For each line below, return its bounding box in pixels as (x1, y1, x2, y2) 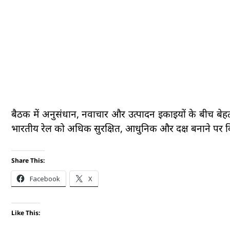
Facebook (30, 174, 60, 183)
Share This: (11, 156, 45, 165)
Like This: (11, 208, 40, 217)
